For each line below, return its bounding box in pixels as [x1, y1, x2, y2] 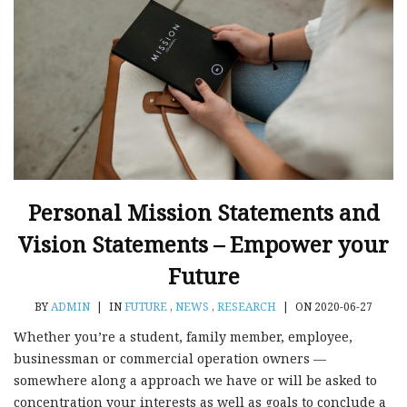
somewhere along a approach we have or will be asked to [14, 371, 377, 389]
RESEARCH [217, 298, 276, 314]
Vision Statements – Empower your [18, 228, 389, 259]
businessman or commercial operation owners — [14, 349, 326, 367]
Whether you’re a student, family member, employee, [14, 327, 352, 345]
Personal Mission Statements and [27, 196, 380, 227]
